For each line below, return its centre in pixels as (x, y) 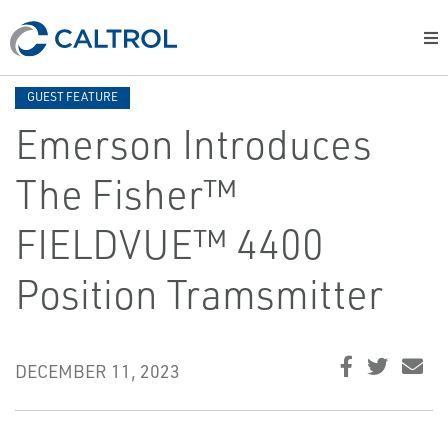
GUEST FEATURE (72, 96)
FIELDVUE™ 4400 (169, 244)
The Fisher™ (126, 194)
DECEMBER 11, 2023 (97, 371)
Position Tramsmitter (199, 294)
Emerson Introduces (193, 144)
